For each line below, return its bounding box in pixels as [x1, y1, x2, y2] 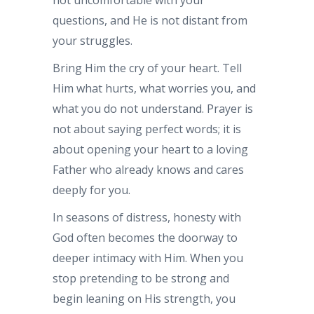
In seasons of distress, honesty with [53, 209, 241, 225]
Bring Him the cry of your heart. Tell [53, 60, 242, 76]
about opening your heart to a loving [53, 141, 248, 157]
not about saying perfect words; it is [53, 121, 241, 137]
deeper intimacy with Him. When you [53, 250, 243, 266]
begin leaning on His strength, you [53, 290, 235, 306]
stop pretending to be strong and [53, 270, 229, 286]
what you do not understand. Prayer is [53, 100, 253, 116]
